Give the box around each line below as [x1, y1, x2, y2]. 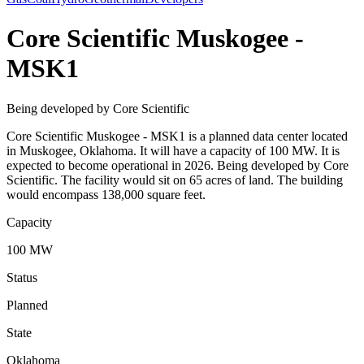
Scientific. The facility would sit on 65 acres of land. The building [6, 172, 343, 187]
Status [6, 270, 37, 284]
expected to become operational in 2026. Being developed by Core [6, 158, 349, 172]
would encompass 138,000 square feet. [6, 187, 206, 201]
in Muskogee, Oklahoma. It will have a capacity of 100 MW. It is [6, 143, 340, 158]
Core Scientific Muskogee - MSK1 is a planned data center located [6, 128, 348, 143]
